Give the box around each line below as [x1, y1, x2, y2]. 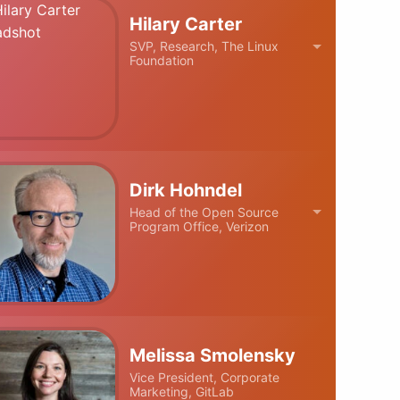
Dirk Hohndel [129, 179, 243, 201]
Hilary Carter [129, 13, 243, 36]
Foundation [129, 53, 195, 69]
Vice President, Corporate [129, 370, 280, 385]
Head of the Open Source [129, 204, 279, 220]
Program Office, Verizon [129, 218, 270, 234]
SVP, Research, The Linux [129, 38, 279, 54]
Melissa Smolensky [129, 345, 296, 366]
